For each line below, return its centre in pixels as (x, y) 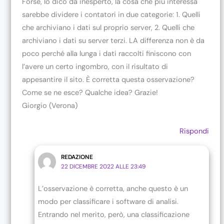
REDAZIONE (77, 157)
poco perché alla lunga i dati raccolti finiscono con (107, 53)
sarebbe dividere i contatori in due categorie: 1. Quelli (111, 14)
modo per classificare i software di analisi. (108, 202)
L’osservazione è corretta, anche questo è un (113, 189)
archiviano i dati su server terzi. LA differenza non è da (113, 40)
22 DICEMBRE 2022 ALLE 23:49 (103, 167)
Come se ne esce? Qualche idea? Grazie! (90, 92)
